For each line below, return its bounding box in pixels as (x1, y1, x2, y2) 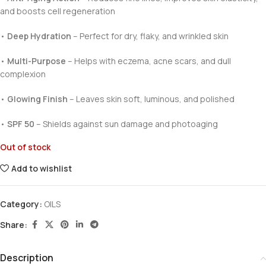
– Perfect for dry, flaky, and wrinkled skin (71, 30, 229, 42)
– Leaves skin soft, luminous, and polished (68, 93, 235, 104)
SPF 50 (7, 118, 34, 129)
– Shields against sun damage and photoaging (34, 118, 218, 129)
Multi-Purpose (7, 55, 66, 66)
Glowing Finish (7, 93, 68, 104)
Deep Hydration (7, 30, 71, 42)
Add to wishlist (11, 163, 72, 174)
